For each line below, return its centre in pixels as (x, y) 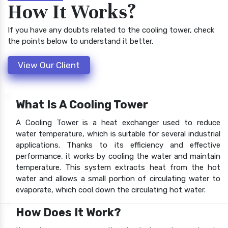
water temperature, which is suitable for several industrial (118, 134)
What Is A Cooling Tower (82, 104)
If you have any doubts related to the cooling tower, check (111, 30)
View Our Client (49, 65)
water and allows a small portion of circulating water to (118, 178)
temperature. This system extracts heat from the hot (118, 167)
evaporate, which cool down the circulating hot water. (111, 190)
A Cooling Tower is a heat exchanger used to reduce (118, 122)
